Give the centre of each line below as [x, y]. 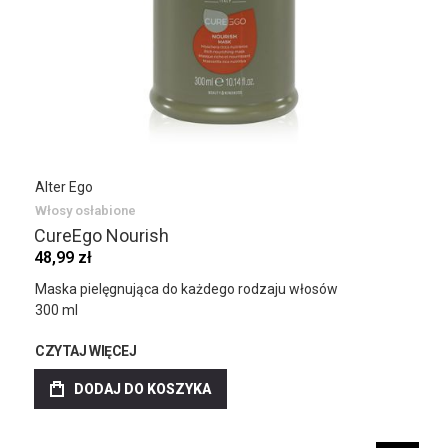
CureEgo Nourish [101, 235]
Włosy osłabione [85, 210]
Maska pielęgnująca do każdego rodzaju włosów [186, 289]
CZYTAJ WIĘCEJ [86, 351]
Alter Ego [64, 187]
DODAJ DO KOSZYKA [142, 389]
